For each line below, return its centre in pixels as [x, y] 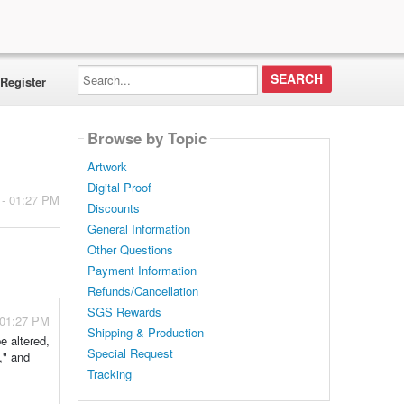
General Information [138, 229]
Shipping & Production [145, 332]
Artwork [107, 166]
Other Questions [130, 249]
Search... [100, 70]
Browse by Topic [147, 138]
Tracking [109, 374]
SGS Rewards [124, 312]
